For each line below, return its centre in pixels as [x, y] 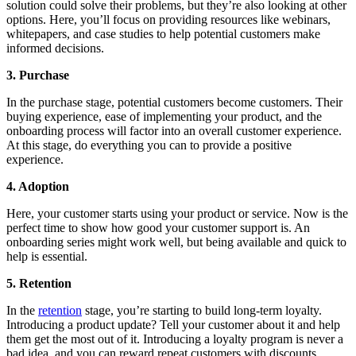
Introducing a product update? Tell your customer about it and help [173, 325]
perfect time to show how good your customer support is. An [158, 228]
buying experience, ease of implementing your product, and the [164, 117]
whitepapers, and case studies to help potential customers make [163, 34]
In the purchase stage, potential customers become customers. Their [174, 103]
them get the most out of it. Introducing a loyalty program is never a [175, 339]
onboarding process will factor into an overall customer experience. [174, 131]
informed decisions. [55, 48]
